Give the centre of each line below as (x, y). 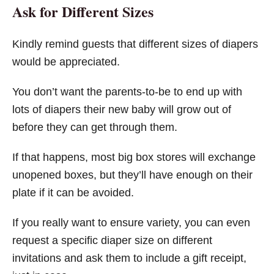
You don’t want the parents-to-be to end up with (127, 91)
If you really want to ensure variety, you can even (131, 222)
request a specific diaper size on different (112, 240)
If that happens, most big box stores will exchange (134, 157)
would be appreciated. (68, 61)
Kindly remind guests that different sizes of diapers (135, 44)
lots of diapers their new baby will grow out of (122, 109)
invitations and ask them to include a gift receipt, (129, 258)
